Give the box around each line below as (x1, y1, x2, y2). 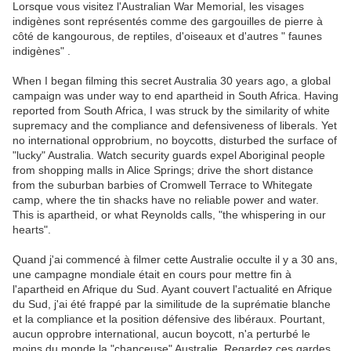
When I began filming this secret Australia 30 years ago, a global (13, 74, 331, 88)
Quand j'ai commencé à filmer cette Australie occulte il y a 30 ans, (13, 253, 338, 266)
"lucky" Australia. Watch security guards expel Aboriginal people (13, 149, 325, 162)
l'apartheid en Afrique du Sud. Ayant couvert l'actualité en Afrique (13, 283, 332, 296)
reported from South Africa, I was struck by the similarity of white (13, 104, 330, 118)
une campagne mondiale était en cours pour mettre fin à (13, 268, 291, 281)
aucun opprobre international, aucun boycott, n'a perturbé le (13, 327, 310, 341)
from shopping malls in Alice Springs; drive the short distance (13, 164, 313, 177)
